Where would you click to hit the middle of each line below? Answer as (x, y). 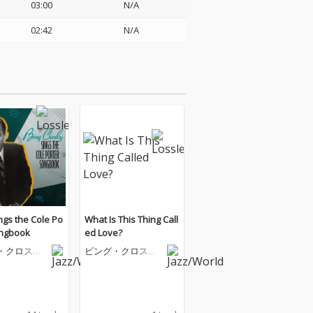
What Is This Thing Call (131, 219)
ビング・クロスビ (121, 251)
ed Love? (103, 233)
